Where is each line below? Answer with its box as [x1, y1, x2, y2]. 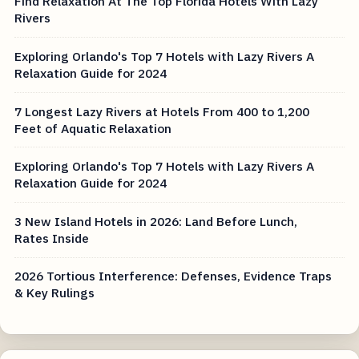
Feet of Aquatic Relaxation [14, 119, 172, 136]
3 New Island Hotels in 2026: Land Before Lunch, [14, 212, 298, 229]
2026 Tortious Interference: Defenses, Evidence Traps [14, 268, 333, 284]
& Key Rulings [14, 284, 95, 301]
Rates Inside [14, 229, 90, 246]
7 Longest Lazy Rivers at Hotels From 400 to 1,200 [14, 103, 310, 119]
